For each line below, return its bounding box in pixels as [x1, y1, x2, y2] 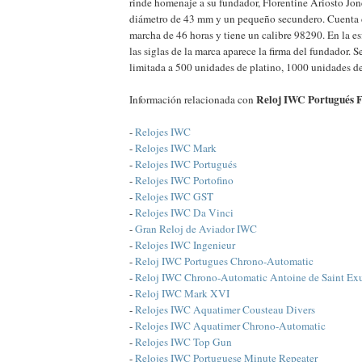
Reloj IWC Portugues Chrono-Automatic [135, 254, 314, 269]
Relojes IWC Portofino [135, 173, 234, 188]
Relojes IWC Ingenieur [135, 238, 235, 253]
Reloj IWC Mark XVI [135, 286, 229, 301]
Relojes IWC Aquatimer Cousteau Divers [135, 302, 315, 318]
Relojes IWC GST [135, 189, 213, 204]
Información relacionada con [129, 92, 256, 107]
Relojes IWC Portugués [135, 157, 237, 172]
